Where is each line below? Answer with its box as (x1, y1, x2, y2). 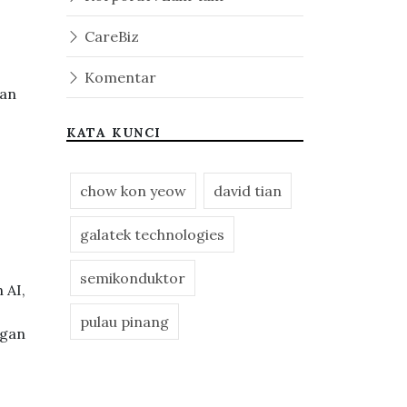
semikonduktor (80, 269, 185, 287)
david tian (213, 182, 282, 200)
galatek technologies (80, 225, 224, 243)
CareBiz (81, 27, 139, 45)
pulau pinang (80, 313, 169, 331)
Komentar (81, 68, 156, 86)
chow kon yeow (80, 182, 186, 200)
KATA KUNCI (66, 124, 162, 141)
